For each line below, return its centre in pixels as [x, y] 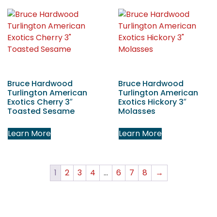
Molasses [137, 111]
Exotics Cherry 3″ [40, 102]
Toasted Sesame [41, 111]
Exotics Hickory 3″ [152, 102]
